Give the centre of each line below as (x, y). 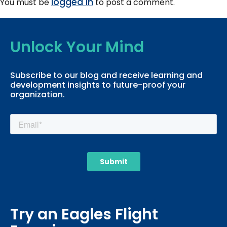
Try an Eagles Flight (84, 215)
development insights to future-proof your (98, 85)
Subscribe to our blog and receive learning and (106, 75)
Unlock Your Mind (77, 47)
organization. (37, 95)
